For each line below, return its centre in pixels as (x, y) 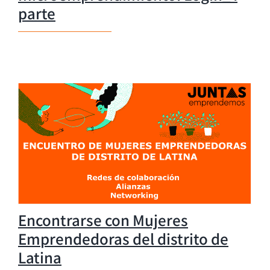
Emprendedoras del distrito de (123, 238)
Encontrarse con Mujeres (103, 220)
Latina (40, 257)
